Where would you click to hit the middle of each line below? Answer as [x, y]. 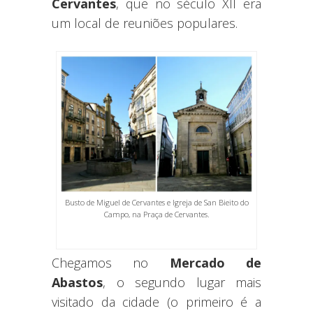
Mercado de [216, 262]
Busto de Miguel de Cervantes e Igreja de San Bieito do [156, 202]
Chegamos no [111, 262]
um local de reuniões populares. [145, 23]
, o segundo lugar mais [182, 282]
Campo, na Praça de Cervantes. [156, 214]
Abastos [77, 282]
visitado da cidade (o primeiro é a [156, 301]
